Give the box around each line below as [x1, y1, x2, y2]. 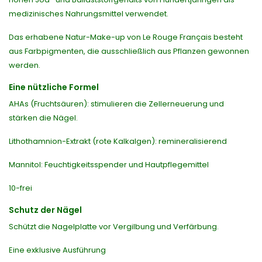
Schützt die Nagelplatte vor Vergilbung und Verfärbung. [9, 221, 219, 233]
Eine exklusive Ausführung [9, 244, 106, 256]
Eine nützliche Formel [9, 81, 99, 94]
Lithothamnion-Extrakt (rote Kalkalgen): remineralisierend [9, 136, 227, 147]
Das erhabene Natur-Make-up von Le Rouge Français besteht [9, 32, 243, 43]
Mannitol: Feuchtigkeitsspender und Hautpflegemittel [9, 159, 209, 171]
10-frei [9, 182, 32, 194]
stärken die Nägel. [9, 112, 78, 124]
